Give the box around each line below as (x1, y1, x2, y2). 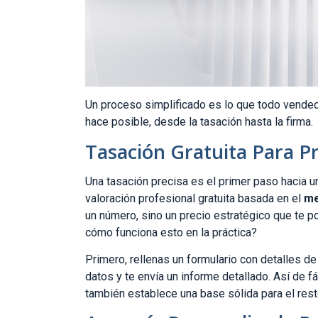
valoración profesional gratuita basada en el (85, 191, 304, 205)
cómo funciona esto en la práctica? (85, 225, 257, 239)
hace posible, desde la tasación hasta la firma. (85, 115, 313, 129)
